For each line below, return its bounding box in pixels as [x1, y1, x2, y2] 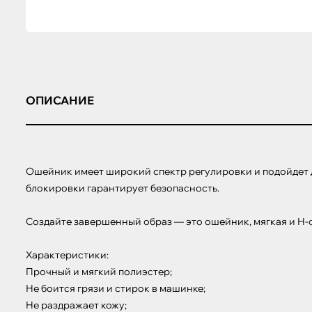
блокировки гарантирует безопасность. [26, 182, 219, 194]
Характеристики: [26, 249, 109, 261]
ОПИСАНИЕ [26, 93, 94, 107]
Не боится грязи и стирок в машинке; [26, 282, 205, 295]
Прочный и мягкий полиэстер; [26, 265, 172, 278]
